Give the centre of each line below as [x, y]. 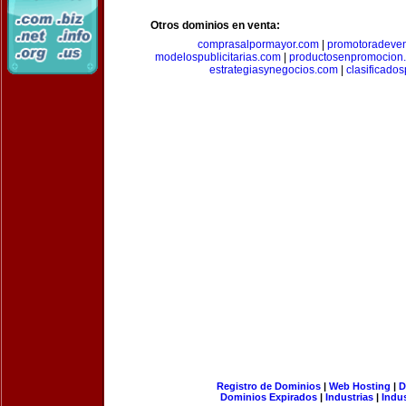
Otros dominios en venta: [215, 25]
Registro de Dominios [268, 386]
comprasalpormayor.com [258, 44]
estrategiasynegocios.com [274, 70]
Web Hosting [359, 386]
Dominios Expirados [269, 397]
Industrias [349, 397]
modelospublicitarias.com [218, 57]
